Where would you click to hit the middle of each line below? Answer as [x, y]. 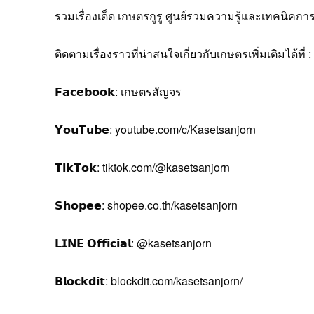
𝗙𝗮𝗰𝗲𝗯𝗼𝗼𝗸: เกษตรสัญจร [118, 91]
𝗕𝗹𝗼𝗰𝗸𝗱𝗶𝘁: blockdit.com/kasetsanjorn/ [149, 280]
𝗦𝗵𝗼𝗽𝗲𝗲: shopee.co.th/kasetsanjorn [146, 205]
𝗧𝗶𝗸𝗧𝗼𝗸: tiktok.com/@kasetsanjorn [142, 167]
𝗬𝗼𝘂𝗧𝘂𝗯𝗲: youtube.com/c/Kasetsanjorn [155, 129]
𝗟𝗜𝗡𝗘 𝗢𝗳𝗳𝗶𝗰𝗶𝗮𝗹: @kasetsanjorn [133, 243]
